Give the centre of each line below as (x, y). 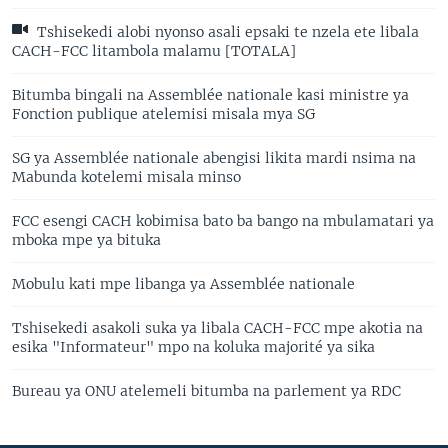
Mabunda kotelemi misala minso (126, 177)
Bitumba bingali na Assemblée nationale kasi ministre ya (210, 95)
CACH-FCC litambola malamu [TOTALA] (154, 51)
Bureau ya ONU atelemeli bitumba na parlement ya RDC (206, 391)
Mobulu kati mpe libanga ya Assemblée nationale (183, 284)
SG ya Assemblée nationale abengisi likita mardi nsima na (214, 158)
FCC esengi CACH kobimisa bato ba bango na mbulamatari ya (223, 221)
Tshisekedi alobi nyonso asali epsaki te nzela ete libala (226, 32)
